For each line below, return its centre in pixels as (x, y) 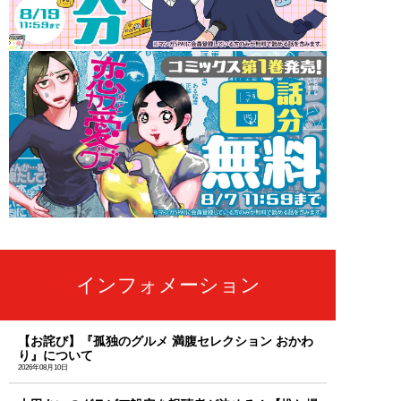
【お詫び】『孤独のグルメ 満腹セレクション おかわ (166, 341)
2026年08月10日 (43, 368)
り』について (55, 356)
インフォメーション (168, 286)
